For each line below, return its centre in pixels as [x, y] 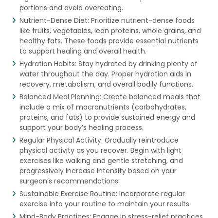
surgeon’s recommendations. [69, 181]
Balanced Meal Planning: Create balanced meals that [110, 97]
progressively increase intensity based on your [98, 171]
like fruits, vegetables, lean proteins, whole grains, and [110, 30]
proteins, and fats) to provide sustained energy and [107, 117]
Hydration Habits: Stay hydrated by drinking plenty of [108, 64]
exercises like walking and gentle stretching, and [101, 160]
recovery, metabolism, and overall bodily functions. [106, 84]
